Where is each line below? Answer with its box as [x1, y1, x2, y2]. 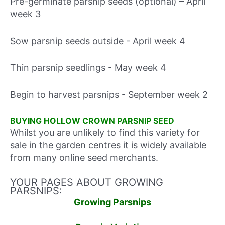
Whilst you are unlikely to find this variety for [10, 127, 200, 138]
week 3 [10, 8, 41, 19]
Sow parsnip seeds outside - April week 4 [10, 35, 185, 46]
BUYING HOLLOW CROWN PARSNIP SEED [10, 115, 174, 126]
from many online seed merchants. [10, 152, 158, 163]
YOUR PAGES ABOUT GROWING [10, 176, 163, 188]
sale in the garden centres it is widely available [10, 139, 206, 150]
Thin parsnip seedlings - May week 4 [10, 62, 166, 73]
